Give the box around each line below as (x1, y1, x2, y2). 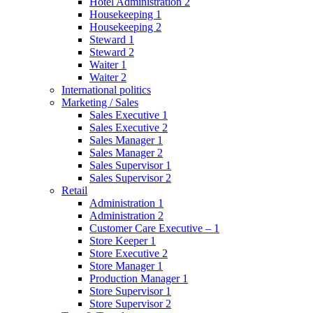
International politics (61, 84, 151, 96)
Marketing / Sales (61, 96, 138, 108)
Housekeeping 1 (89, 8, 161, 20)
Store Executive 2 (89, 247, 168, 259)
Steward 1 (89, 34, 134, 45)
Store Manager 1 (89, 260, 163, 272)
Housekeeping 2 (89, 21, 161, 33)
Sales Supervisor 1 (89, 159, 171, 171)
